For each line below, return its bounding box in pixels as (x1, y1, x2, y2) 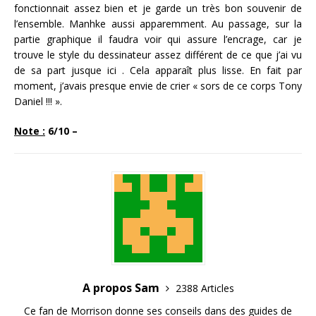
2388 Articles (175, 281, 234, 295)
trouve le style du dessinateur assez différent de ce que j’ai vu (14, 47, 302, 61)
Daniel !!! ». (14, 94, 62, 108)
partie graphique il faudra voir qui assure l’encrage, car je (14, 32, 302, 46)
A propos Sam (82, 279, 162, 296)
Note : (14, 123, 45, 138)
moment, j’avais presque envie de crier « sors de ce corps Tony (14, 78, 302, 92)
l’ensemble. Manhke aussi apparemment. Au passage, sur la (14, 16, 302, 30)
